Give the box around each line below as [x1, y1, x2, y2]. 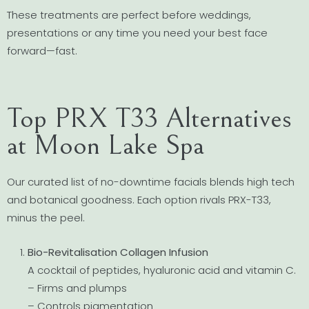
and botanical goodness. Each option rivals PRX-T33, [7, 192, 271, 207]
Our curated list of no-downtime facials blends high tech [7, 174, 295, 189]
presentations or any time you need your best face [7, 25, 268, 40]
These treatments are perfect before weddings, [7, 7, 251, 22]
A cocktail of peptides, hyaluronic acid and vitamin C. [28, 263, 296, 278]
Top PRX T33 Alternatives [7, 102, 292, 135]
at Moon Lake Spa [7, 129, 204, 162]
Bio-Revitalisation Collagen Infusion [28, 245, 208, 260]
